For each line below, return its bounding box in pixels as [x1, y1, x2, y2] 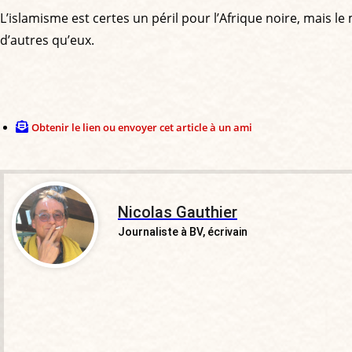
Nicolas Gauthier [118, 202, 237, 222]
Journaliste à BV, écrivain [118, 225, 247, 238]
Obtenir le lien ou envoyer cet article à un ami [31, 119, 252, 134]
